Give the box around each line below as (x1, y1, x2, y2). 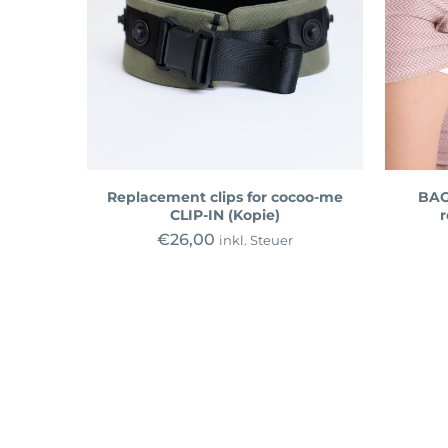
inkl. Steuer (219, 232, 293, 248)
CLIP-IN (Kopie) (170, 205, 280, 224)
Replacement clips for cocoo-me (107, 187, 343, 206)
